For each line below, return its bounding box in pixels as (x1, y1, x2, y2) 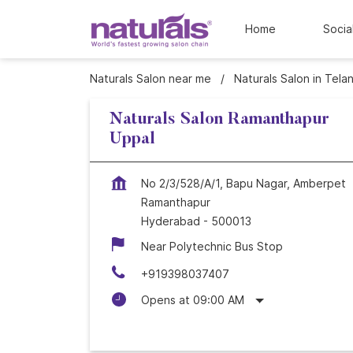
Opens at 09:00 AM (141, 293, 244, 307)
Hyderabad (141, 214, 200, 228)
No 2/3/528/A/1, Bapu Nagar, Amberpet (141, 176, 346, 190)
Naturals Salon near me (90, 72, 211, 85)
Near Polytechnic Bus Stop (141, 240, 283, 253)
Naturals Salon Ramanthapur (110, 112, 329, 128)
